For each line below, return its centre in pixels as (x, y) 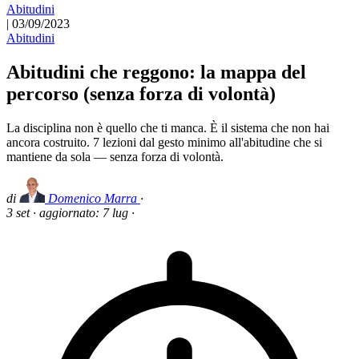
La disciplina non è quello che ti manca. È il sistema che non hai (168, 127)
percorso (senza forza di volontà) (141, 93)
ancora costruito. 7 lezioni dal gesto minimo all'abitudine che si (164, 142)
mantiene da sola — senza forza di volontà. (115, 156)
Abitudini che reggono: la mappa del (156, 72)
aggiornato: (71, 212)
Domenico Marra (93, 198)
